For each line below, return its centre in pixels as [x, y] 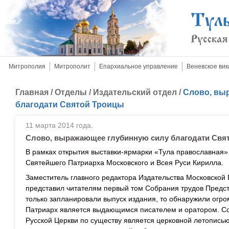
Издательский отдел [135, 92]
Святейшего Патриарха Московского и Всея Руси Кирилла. [124, 163]
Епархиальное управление [139, 66]
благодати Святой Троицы [70, 105]
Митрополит [72, 66]
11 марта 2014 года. [59, 125]
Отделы [71, 92]
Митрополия [27, 66]
